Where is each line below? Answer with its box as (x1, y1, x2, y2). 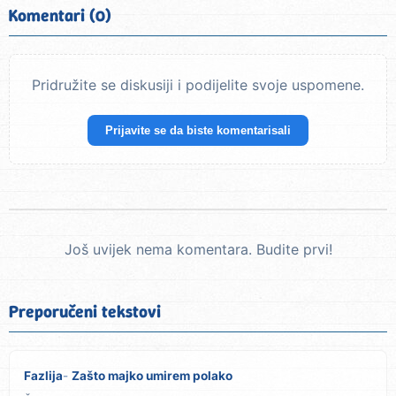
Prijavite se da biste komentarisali (105, 124, 291, 138)
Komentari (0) (9, 4, 111, 27)
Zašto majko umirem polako (72, 369, 232, 384)
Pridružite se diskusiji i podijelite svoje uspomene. (32, 76, 364, 95)
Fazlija (24, 369, 63, 384)
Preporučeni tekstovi (9, 301, 161, 324)
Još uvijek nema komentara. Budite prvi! (64, 240, 332, 259)
